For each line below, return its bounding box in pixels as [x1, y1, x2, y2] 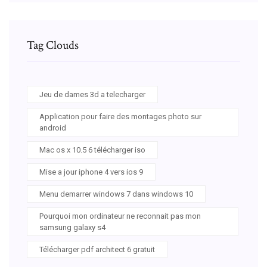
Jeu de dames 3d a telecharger [39, 89, 145, 99]
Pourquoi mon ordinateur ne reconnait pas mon [39, 211, 201, 221]
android [39, 123, 66, 132]
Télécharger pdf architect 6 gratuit [39, 244, 155, 254]
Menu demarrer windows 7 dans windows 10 [39, 189, 193, 198]
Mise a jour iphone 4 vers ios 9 [39, 167, 143, 176]
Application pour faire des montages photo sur [39, 111, 201, 121]
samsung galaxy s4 [39, 222, 105, 232]
